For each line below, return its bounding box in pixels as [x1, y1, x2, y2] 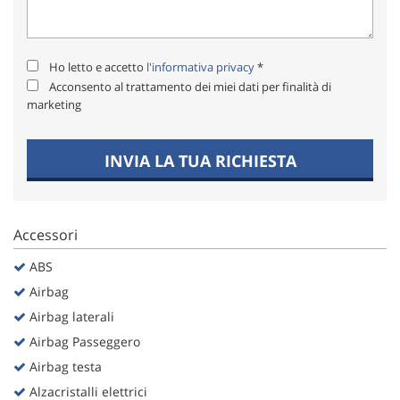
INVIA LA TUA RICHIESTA [104, 150, 296, 172]
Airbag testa [26, 358, 102, 376]
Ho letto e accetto [49, 59, 146, 76]
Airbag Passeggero [26, 333, 140, 351]
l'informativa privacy [146, 59, 254, 76]
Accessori [13, 225, 78, 246]
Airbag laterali [26, 308, 114, 326]
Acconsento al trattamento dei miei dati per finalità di [49, 79, 331, 96]
